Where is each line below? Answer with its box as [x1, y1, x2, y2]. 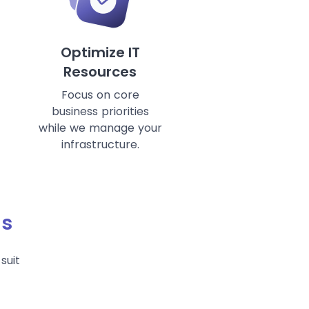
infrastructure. [61, 137, 139, 153]
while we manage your [38, 120, 162, 137]
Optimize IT [60, 43, 140, 63]
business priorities [51, 103, 149, 120]
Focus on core [61, 87, 139, 103]
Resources [63, 62, 137, 82]
